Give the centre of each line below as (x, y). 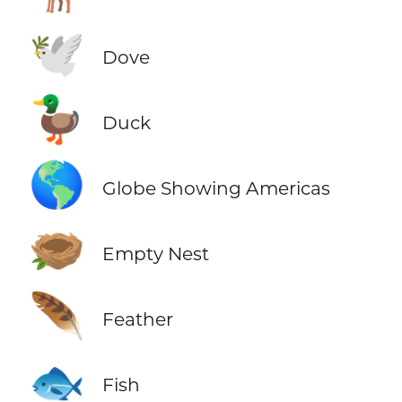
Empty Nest (155, 254)
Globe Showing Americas (216, 188)
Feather (137, 319)
